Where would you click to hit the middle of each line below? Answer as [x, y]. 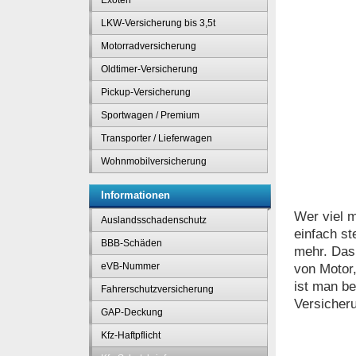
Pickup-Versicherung [146, 92]
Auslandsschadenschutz [154, 220]
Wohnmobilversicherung [154, 161]
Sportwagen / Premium [150, 115]
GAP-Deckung [132, 312]
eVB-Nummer [130, 266]
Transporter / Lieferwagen [157, 138]
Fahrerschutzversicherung [157, 289]
